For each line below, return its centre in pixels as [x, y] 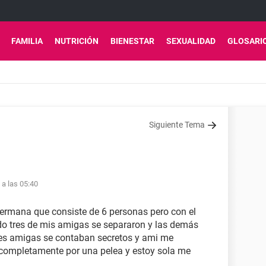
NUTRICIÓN [77, 41]
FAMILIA [27, 41]
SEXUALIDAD [191, 41]
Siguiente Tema [177, 125]
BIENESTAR [132, 41]
